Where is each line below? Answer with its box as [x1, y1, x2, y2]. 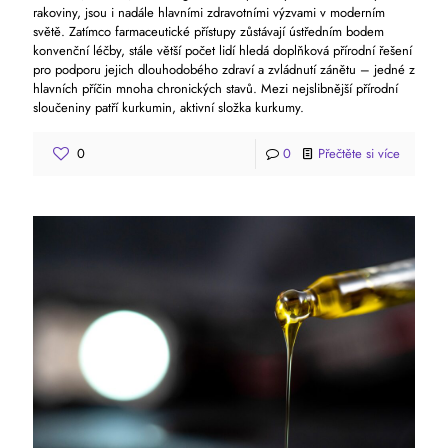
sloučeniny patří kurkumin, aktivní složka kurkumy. [33, 97, 304, 117]
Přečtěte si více [318, 143, 400, 163]
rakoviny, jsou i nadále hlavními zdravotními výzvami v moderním [33, 2, 385, 22]
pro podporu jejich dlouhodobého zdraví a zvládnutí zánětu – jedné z [33, 59, 415, 79]
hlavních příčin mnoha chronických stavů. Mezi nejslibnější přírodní [33, 78, 398, 98]
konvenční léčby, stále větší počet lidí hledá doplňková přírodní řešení [33, 40, 412, 60]
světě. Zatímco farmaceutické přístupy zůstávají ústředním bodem [33, 21, 384, 41]
